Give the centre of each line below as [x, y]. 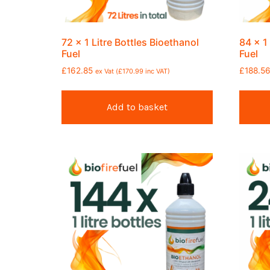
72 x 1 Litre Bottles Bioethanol [130, 42]
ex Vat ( [107, 71]
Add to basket [137, 107]
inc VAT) [157, 71]
